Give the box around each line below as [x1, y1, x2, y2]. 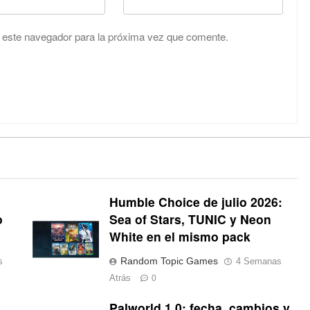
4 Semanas [235, 256, 282, 267]
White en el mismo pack [109, 228, 250, 246]
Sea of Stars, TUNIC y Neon [109, 210, 271, 228]
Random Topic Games [120, 255, 218, 267]
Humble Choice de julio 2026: [109, 193, 282, 211]
